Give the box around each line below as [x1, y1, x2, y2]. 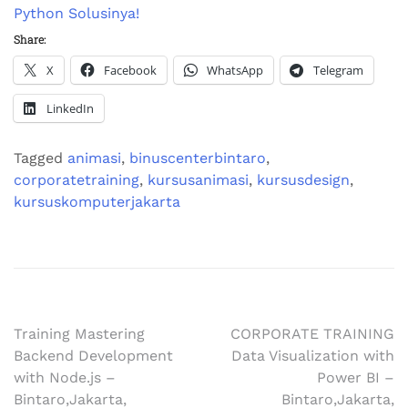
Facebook [104, 62, 157, 78]
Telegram [313, 62, 363, 78]
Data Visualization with [231, 347, 394, 364]
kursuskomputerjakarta [14, 193, 180, 210]
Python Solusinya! [14, 5, 139, 22]
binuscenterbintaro [129, 149, 266, 167]
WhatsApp [207, 62, 263, 78]
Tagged [14, 149, 67, 167]
